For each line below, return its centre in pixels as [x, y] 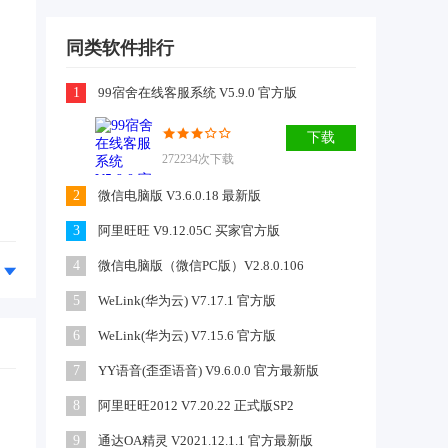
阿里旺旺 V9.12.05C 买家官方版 [189, 230]
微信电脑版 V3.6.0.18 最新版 [179, 195]
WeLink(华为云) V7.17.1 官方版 [187, 300]
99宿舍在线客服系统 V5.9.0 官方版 [197, 92]
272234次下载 [198, 159]
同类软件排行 [120, 48]
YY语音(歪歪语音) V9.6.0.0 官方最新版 [208, 370]
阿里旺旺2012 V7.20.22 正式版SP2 [196, 405]
